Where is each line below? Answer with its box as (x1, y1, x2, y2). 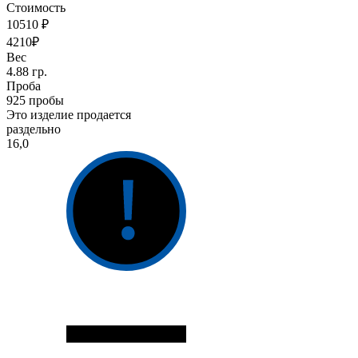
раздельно (6, 122, 61, 136)
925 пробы (6, 93, 64, 107)
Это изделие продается (6, 108, 131, 121)
